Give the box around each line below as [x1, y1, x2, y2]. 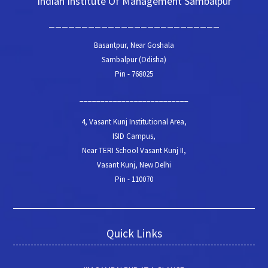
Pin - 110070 [115, 173, 153, 184]
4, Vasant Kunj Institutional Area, [81, 116, 187, 127]
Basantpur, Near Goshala [94, 39, 174, 50]
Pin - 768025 [115, 68, 153, 79]
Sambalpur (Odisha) [102, 54, 166, 65]
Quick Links [106, 226, 162, 240]
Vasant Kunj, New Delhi [97, 159, 171, 170]
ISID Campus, [112, 130, 156, 141]
